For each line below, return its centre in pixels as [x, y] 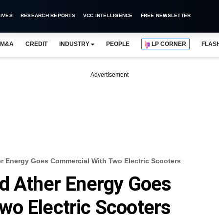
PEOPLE [118, 44]
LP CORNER [169, 44]
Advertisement [109, 75]
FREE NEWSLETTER [166, 15]
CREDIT [36, 44]
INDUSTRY [74, 44]
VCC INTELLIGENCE [108, 15]
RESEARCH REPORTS [48, 15]
